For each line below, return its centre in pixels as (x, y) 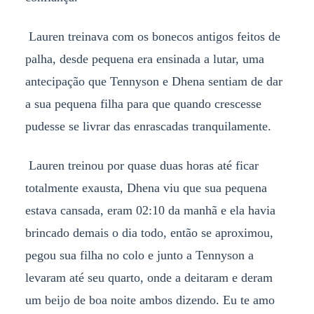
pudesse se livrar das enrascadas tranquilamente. (148, 126)
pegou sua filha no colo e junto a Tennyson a (139, 255)
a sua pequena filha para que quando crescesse (143, 103)
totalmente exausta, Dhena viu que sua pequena (146, 187)
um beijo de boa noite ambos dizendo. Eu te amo (150, 300)
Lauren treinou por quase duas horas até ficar (142, 165)
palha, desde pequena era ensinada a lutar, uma (144, 59)
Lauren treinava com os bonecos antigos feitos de (152, 36)
